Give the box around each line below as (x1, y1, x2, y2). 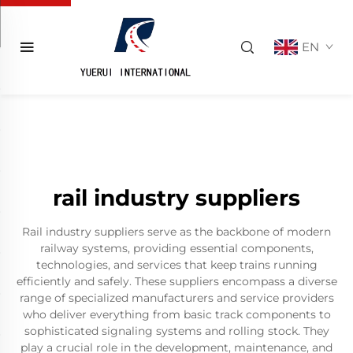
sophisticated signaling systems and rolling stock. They (24, 324, 329, 338)
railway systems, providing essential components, (39, 241, 314, 255)
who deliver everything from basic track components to (22, 307, 331, 321)
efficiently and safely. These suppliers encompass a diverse (16, 274, 337, 288)
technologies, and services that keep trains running (35, 258, 318, 272)
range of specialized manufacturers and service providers (19, 291, 334, 305)
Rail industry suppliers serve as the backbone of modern (22, 225, 331, 239)
